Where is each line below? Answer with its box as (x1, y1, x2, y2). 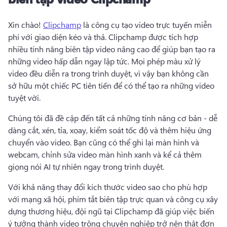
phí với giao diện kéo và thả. (8, 31, 108, 42)
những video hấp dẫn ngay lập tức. (8, 55, 131, 66)
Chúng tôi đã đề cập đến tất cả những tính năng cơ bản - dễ (8, 112, 217, 123)
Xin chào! (8, 19, 43, 30)
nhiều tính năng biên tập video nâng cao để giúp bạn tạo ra (8, 43, 215, 54)
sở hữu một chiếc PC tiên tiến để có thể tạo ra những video (8, 80, 214, 91)
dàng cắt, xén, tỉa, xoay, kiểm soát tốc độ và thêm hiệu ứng (8, 124, 211, 135)
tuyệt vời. (8, 92, 43, 103)
